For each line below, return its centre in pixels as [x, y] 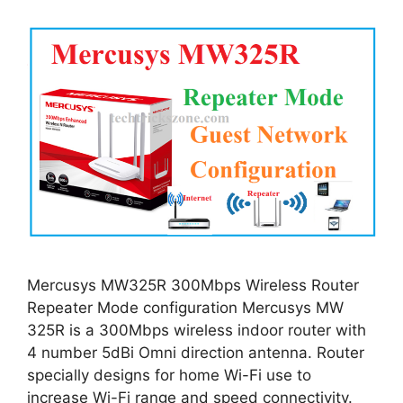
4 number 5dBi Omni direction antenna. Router [196, 353]
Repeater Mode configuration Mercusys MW [185, 308]
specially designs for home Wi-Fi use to [169, 376]
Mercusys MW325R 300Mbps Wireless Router [193, 286]
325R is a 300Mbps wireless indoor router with [197, 331]
